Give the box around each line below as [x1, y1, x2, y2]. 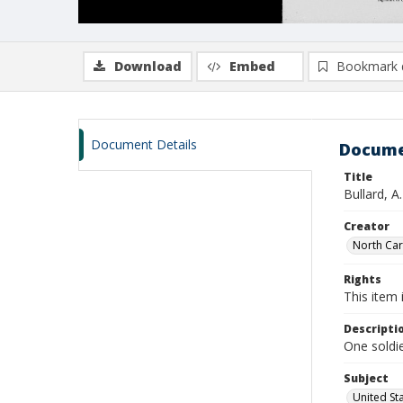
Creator [344, 219, 390, 234]
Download [114, 58, 182, 75]
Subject [344, 371, 389, 386]
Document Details [91, 136, 197, 153]
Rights [344, 272, 381, 287]
